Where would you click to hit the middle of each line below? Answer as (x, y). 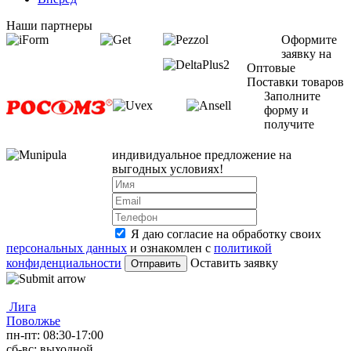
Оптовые (271, 67)
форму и (286, 110)
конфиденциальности (64, 262)
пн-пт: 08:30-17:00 (55, 335)
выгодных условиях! (168, 168)
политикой (243, 248)
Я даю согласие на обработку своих (226, 233)
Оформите (309, 39)
